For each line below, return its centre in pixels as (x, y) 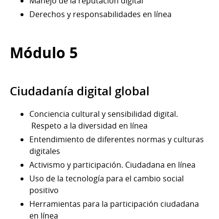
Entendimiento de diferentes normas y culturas (117, 139)
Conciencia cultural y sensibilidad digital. (104, 114)
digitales (45, 151)
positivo (44, 190)
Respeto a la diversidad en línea (88, 125)
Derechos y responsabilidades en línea (100, 14)
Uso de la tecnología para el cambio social (107, 178)
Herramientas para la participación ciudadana (114, 204)
